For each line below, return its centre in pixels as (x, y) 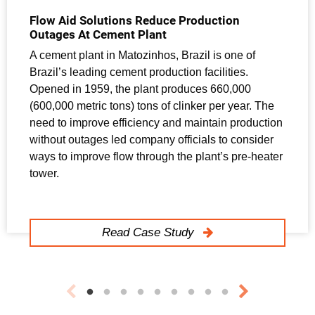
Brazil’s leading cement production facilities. (139, 72)
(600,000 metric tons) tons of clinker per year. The (152, 105)
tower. (44, 173)
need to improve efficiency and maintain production (156, 122)
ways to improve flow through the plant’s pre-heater (156, 156)
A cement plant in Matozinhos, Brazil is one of (142, 55)
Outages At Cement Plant (98, 34)
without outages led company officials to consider (152, 139)
